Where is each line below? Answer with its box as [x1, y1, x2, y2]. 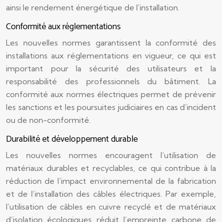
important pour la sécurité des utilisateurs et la [6, 63, 216, 73]
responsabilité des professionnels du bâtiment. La [6, 76, 216, 86]
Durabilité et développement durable [6, 132, 138, 147]
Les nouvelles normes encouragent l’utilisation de [6, 150, 216, 160]
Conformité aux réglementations [6, 19, 121, 34]
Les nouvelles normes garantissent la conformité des [6, 38, 216, 48]
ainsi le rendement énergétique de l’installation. [6, 2, 179, 12]
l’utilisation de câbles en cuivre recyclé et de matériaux [6, 202, 216, 212]
